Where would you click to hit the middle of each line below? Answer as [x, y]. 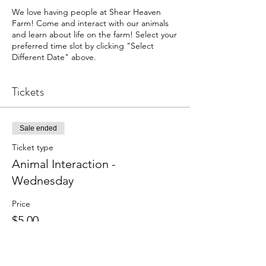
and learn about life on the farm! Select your [94, 34]
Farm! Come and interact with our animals [90, 23]
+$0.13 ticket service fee [57, 234]
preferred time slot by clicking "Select [83, 46]
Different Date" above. [54, 57]
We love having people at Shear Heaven [86, 12]
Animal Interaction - [64, 164]
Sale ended [38, 128]
